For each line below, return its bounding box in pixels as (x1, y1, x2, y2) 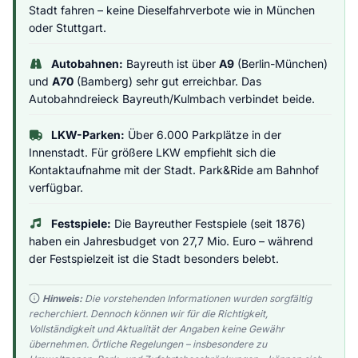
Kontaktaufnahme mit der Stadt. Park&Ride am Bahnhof (29, 163, 319, 177)
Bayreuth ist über (122, 57, 219, 70)
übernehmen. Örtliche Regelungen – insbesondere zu (29, 338, 267, 350)
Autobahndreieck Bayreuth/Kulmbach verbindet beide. (29, 92, 315, 105)
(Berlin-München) (233, 57, 328, 70)
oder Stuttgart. (29, 21, 106, 34)
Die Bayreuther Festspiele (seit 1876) (110, 217, 305, 230)
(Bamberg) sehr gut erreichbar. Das (74, 74, 261, 88)
